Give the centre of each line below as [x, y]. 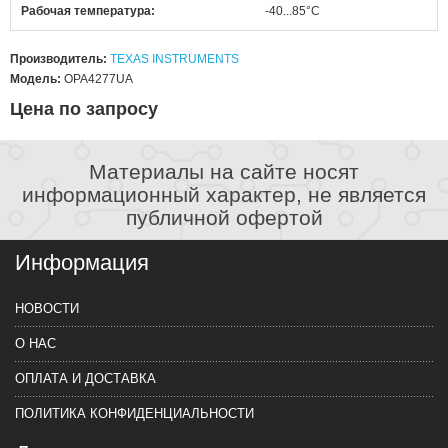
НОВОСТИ [47, 308]
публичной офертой [224, 217]
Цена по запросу [84, 108]
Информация [82, 262]
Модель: [35, 78]
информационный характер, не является [224, 194]
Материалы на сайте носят [224, 171]
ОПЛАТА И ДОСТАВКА [85, 378]
